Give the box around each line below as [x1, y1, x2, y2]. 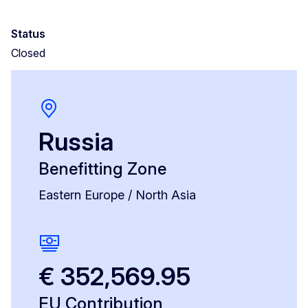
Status [11, 27, 45, 41]
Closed [11, 46, 45, 60]
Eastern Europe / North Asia [38, 188, 196, 203]
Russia [38, 126, 113, 157]
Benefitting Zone [38, 159, 166, 179]
